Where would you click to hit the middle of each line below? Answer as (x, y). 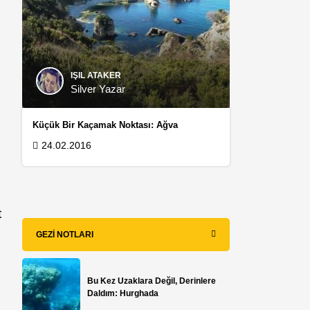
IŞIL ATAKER (96, 75)
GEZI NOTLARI (65, 234)
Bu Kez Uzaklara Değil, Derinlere (152, 281)
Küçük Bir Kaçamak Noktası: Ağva (106, 125)
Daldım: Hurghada (123, 293)
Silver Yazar (98, 89)
